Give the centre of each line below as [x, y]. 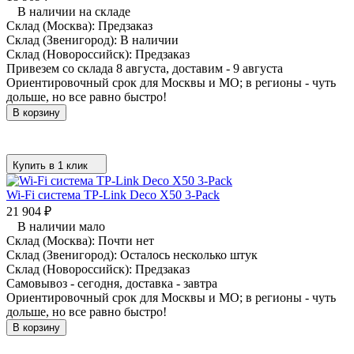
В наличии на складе [74, 11]
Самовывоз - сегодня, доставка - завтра [112, 283]
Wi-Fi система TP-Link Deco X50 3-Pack [113, 194]
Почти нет [126, 240]
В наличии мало [61, 226]
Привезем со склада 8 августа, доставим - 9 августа [145, 68]
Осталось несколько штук [189, 254]
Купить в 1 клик [50, 165]
